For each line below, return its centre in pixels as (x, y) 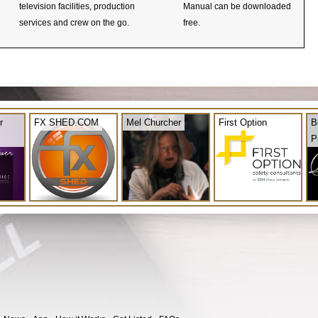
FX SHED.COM (66, 122)
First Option (243, 122)
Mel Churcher (154, 122)
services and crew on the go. (74, 22)
